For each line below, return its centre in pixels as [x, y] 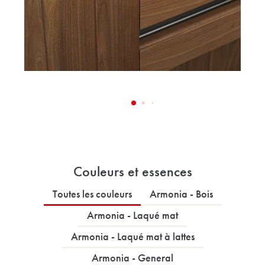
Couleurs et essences [132, 171]
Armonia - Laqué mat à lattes [132, 236]
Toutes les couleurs [92, 194]
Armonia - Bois [181, 194]
